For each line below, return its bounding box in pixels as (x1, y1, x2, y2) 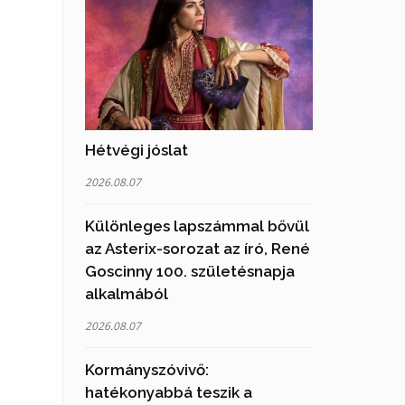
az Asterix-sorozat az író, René (84, 240, 310, 259)
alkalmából (84, 285, 168, 304)
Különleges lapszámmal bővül (84, 217, 309, 236)
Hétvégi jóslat (84, 141, 188, 160)
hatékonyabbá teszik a (84, 383, 252, 402)
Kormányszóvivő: (84, 361, 209, 380)
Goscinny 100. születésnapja (84, 262, 295, 281)
